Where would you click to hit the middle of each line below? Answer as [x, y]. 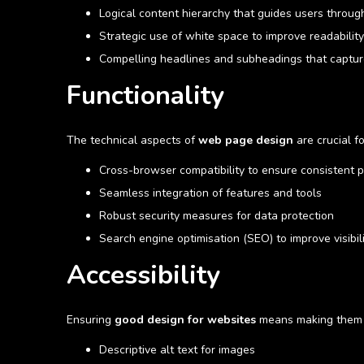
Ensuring [91, 320]
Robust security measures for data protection [217, 216]
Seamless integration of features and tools [210, 193]
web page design [246, 141]
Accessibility [143, 275]
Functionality [145, 96]
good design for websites [185, 320]
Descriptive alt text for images [177, 350]
